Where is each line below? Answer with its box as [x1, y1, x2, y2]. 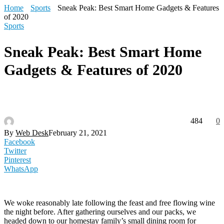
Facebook [4, 137, 35, 146]
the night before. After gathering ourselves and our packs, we [4, 207, 196, 216]
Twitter [4, 146, 26, 155]
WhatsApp [4, 164, 38, 173]
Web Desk [15, 128, 48, 137]
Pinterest [4, 155, 31, 164]
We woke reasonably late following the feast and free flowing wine [4, 198, 215, 207]
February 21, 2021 [48, 128, 107, 137]
